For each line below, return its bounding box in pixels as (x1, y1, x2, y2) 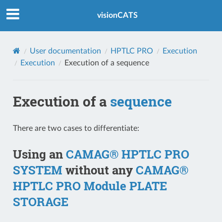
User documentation (29, 47, 101, 55)
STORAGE (12, 193, 68, 210)
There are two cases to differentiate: (12, 124, 139, 132)
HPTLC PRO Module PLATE (12, 177, 167, 194)
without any (62, 162, 136, 178)
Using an (12, 146, 66, 162)
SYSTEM (12, 162, 62, 178)
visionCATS (97, 11, 138, 20)
